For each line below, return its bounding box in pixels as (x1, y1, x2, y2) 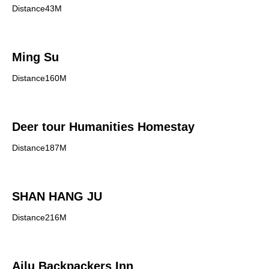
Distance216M (12, 213, 67, 222)
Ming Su (12, 50, 59, 64)
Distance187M (12, 143, 67, 153)
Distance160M (12, 73, 67, 83)
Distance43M (12, 4, 62, 13)
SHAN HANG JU (12, 190, 102, 203)
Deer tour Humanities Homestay (12, 120, 195, 133)
